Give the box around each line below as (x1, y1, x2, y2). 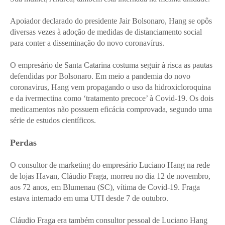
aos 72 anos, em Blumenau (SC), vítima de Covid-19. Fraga (10, 182, 200, 191)
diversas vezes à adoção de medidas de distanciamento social (10, 27, 202, 36)
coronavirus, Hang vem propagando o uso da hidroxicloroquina (10, 82, 211, 91)
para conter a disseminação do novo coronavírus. (10, 38, 164, 47)
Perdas (10, 137, 37, 148)
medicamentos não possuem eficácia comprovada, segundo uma (10, 104, 212, 114)
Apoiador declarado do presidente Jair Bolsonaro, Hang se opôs (10, 16, 212, 25)
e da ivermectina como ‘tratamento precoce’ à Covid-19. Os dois (10, 93, 213, 102)
